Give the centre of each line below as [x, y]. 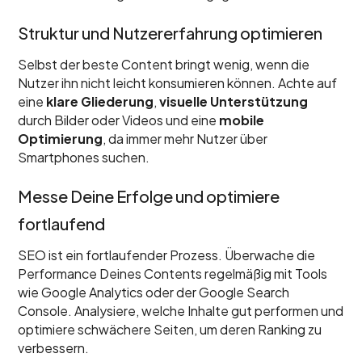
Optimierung [61, 139]
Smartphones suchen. [84, 157]
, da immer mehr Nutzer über [185, 139]
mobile [242, 120]
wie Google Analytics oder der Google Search [154, 292]
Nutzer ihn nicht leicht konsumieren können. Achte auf [178, 83]
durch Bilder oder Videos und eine [119, 120]
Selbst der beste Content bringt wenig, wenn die [164, 64]
